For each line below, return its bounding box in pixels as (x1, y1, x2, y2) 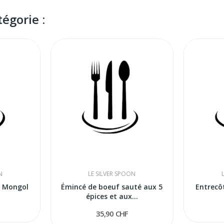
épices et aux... (85, 191, 138, 201)
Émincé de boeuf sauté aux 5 (61, 182, 163, 192)
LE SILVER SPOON (88, 169, 136, 178)
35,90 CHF (95, 208, 128, 219)
